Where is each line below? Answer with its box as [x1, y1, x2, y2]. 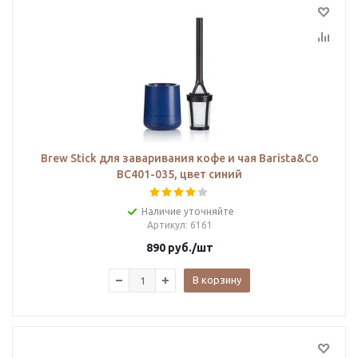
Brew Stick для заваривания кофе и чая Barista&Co [40, 152, 319, 165]
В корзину [193, 274, 241, 285]
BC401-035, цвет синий [117, 168, 242, 181]
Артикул [146, 220, 185, 230]
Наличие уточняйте [141, 206, 234, 217]
